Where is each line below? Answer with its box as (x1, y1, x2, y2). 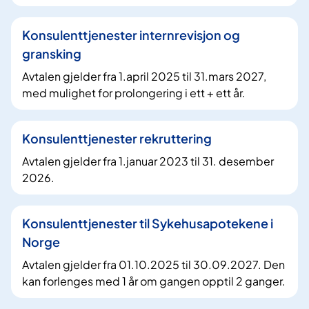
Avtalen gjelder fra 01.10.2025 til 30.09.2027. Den (22, 257, 285, 272)
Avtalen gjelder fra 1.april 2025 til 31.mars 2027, (22, 68, 266, 83)
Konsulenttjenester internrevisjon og (22, 26, 240, 43)
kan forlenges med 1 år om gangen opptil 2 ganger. (22, 273, 286, 288)
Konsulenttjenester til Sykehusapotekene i (22, 215, 273, 231)
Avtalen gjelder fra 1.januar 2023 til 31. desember (22, 153, 274, 168)
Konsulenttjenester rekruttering (22, 130, 212, 146)
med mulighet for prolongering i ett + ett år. (22, 85, 246, 100)
